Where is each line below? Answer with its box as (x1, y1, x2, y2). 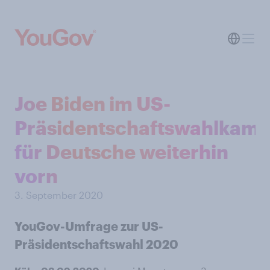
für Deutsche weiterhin (14, 140, 228, 163)
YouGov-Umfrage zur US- (14, 219, 163, 233)
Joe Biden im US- (14, 92, 171, 115)
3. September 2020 (14, 189, 103, 201)
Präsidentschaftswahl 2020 (14, 237, 178, 251)
